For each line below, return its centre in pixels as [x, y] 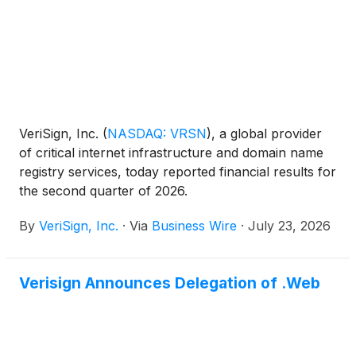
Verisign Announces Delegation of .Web [170, 283]
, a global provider [267, 134]
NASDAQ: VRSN [157, 134]
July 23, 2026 [289, 226]
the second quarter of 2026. [103, 191]
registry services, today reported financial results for [178, 172]
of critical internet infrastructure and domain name [171, 153]
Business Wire [194, 226]
